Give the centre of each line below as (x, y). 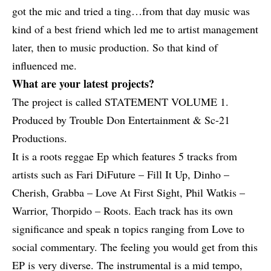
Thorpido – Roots (90, 211)
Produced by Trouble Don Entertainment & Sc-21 (121, 120)
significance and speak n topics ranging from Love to (128, 229)
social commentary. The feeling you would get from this (135, 247)
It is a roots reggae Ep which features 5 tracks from (125, 156)
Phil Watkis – (215, 193)
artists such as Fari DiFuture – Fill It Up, (103, 175)
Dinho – (211, 175)
